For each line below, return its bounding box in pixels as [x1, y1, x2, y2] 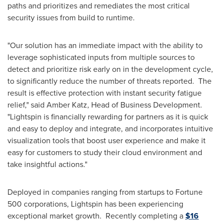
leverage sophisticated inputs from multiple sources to [7, 52, 195, 63]
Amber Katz [47, 99, 87, 111]
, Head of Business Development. [87, 99, 202, 111]
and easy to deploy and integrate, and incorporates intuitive [7, 123, 213, 134]
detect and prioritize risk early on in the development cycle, [7, 63, 213, 75]
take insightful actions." [7, 159, 87, 170]
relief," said [7, 99, 47, 111]
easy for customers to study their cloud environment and [7, 147, 202, 158]
